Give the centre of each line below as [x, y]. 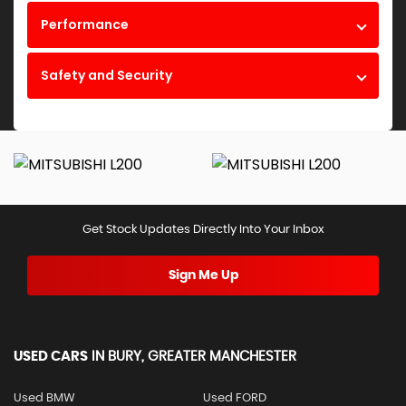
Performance [85, 25]
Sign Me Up [203, 276]
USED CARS [51, 357]
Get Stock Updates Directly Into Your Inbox [203, 230]
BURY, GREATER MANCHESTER [200, 357]
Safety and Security [106, 76]
